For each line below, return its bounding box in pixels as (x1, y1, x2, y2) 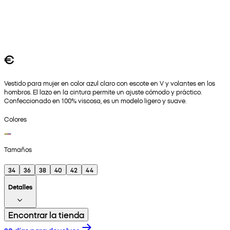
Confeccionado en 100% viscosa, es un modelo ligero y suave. (4, 95, 186, 105)
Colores (4, 114, 27, 123)
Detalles (8, 182, 32, 191)
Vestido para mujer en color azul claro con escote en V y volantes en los (4, 78, 215, 87)
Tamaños (4, 145, 32, 154)
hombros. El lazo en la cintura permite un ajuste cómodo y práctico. (4, 87, 202, 96)
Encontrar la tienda (8, 209, 84, 221)
